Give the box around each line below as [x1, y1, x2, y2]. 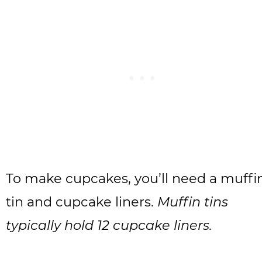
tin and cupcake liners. [6, 194, 157, 211]
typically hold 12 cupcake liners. [6, 217, 212, 234]
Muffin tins [157, 194, 228, 211]
